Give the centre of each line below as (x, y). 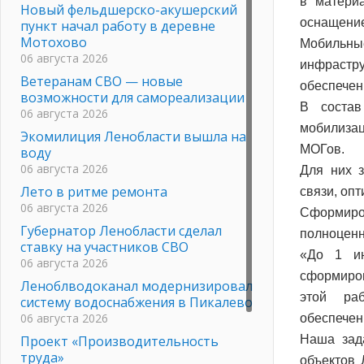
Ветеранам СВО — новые (102, 81)
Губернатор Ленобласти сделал (121, 230)
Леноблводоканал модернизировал (136, 286)
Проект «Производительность (119, 341)
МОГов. (322, 149)
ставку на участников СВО (104, 247)
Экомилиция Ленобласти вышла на (133, 136)
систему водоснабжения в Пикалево (136, 302)
